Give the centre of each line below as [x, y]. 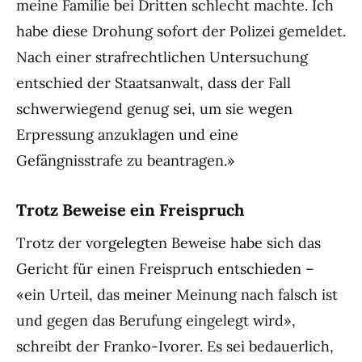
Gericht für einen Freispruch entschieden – [165, 269]
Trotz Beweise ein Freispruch [130, 210]
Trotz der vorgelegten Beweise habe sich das [168, 243]
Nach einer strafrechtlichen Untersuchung [162, 57]
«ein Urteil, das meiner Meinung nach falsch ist [177, 295]
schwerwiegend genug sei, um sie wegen [154, 109]
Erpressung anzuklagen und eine [127, 135]
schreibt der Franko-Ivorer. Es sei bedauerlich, [175, 347]
